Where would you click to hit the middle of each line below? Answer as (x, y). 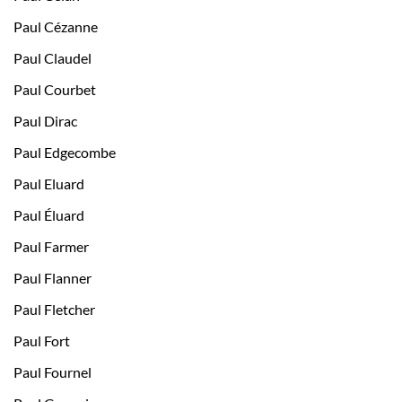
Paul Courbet (55, 90)
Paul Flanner (52, 278)
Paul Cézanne (56, 27)
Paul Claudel (52, 58)
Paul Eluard (49, 184)
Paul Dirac (45, 121)
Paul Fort (42, 341)
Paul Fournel (52, 372)
